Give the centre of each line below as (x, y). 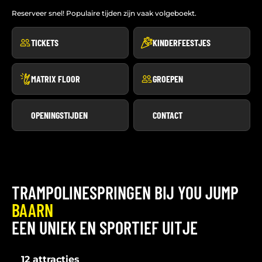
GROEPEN (168, 79)
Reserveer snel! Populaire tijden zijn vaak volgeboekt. (104, 13)
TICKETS (45, 42)
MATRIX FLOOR (56, 79)
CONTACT (168, 115)
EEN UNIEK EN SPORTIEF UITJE (105, 227)
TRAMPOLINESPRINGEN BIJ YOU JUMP (125, 192)
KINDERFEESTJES (182, 42)
